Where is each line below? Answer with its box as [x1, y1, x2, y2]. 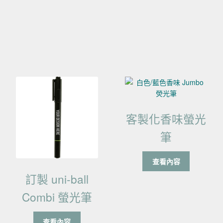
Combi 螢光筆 [21, 188, 92, 205]
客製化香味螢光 [126, 111, 207, 127]
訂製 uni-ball [25, 170, 89, 187]
